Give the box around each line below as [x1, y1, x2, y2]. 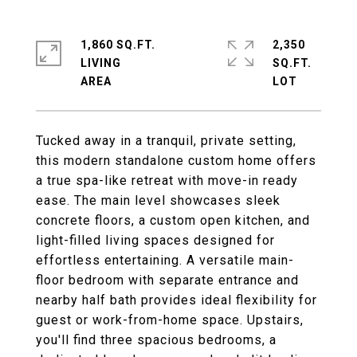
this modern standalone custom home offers [36, 153, 316, 168]
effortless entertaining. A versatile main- [36, 253, 294, 268]
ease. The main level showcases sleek [36, 193, 280, 208]
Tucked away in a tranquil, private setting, [36, 133, 296, 148]
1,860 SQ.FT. [80, 38, 155, 51]
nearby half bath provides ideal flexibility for [36, 292, 317, 308]
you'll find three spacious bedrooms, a [36, 332, 277, 347]
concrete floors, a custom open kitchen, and [36, 213, 310, 228]
